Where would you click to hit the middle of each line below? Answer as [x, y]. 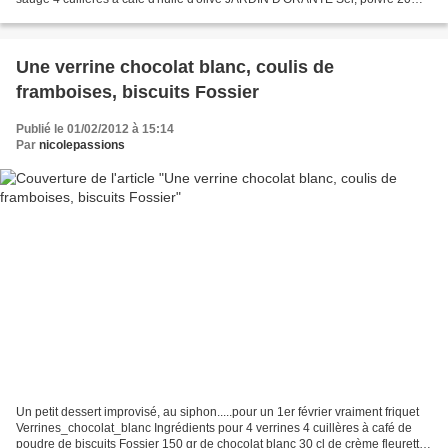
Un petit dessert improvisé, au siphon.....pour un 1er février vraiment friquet [217, 412]
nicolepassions [82, 144]
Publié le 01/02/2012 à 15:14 [95, 128]
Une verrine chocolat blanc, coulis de [175, 66]
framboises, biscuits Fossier [137, 91]
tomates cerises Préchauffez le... [103, 14]
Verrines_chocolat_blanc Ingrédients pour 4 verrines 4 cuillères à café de [214, 428]
